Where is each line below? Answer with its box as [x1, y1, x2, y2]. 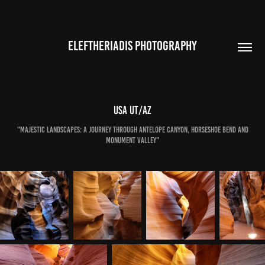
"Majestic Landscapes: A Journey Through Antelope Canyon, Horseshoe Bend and [17, 125, 248, 134]
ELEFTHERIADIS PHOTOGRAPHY [68, 38, 197, 53]
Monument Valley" [106, 136, 159, 145]
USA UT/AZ [114, 104, 151, 117]
